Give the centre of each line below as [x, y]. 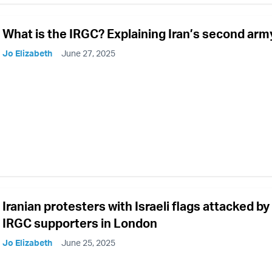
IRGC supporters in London [80, 223]
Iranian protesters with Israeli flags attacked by [136, 206]
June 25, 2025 [88, 242]
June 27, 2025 [88, 53]
